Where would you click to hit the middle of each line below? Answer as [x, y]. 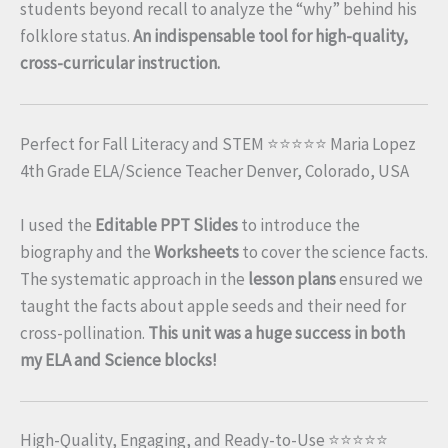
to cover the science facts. [333, 251]
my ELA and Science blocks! [118, 359]
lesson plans [292, 278]
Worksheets [196, 251]
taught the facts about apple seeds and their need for [213, 305]
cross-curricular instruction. [120, 62]
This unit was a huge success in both [276, 332]
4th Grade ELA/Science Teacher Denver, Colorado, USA [214, 170]
